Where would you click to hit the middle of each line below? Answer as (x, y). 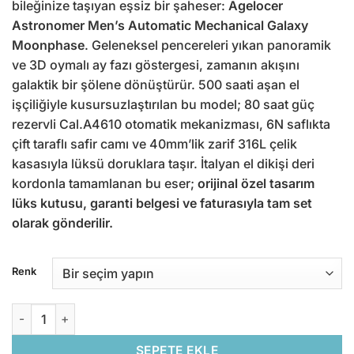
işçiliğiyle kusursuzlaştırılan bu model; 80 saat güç (163, 105)
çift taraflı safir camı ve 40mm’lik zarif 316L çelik (154, 144)
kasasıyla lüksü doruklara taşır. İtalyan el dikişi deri (163, 164)
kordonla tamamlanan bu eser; (105, 184)
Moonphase (48, 45)
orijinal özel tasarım (256, 184)
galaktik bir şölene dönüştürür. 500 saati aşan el (156, 85)
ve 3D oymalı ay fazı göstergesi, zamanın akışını (156, 65)
